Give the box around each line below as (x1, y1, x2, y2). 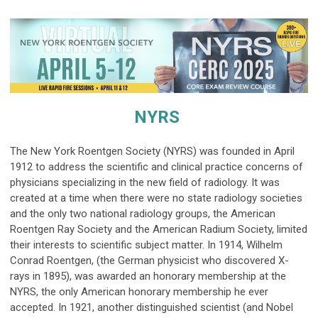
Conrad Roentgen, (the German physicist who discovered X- (10, 253, 289, 267)
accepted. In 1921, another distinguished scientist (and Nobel (10, 300, 293, 314)
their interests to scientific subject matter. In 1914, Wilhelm (10, 238, 283, 251)
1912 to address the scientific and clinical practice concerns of (10, 160, 303, 173)
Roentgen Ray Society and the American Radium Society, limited (10, 222, 307, 236)
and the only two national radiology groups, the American (10, 207, 275, 220)
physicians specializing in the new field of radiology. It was (10, 175, 280, 189)
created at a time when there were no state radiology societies (10, 191, 302, 204)
